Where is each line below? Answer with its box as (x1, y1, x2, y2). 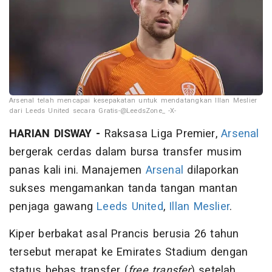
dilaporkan (183, 161, 239, 178)
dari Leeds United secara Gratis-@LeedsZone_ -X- (9, 105, 176, 116)
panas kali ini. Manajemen (9, 161, 146, 178)
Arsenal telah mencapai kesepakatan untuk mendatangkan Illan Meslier (9, 95, 257, 106)
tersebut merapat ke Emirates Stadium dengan (9, 243, 248, 260)
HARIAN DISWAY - (9, 125, 104, 142)
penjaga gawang (9, 198, 97, 215)
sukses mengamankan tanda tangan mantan (9, 180, 238, 197)
